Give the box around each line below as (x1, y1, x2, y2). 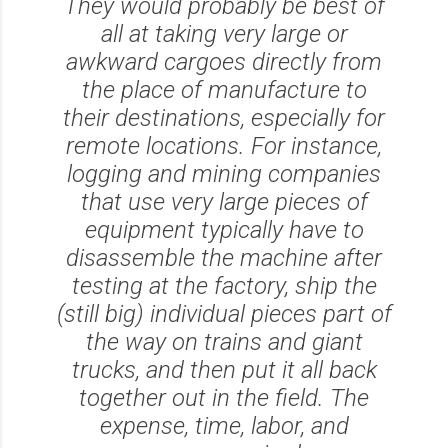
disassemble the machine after (66, 243, 382, 272)
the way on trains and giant (85, 327, 363, 356)
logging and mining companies (67, 159, 381, 188)
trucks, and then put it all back (71, 355, 377, 384)
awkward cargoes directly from (66, 47, 382, 76)
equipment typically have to (84, 215, 364, 244)
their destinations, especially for (63, 103, 385, 132)
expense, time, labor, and (99, 411, 349, 440)
